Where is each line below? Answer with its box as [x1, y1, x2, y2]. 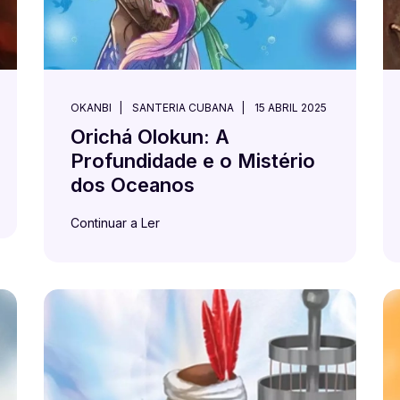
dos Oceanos [71, 173, 195, 196]
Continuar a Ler [71, 215, 160, 230]
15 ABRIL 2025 [254, 101, 327, 114]
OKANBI [71, 101, 112, 114]
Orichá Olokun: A [71, 125, 229, 148]
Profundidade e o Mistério [71, 149, 315, 172]
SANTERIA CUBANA [132, 101, 234, 114]
